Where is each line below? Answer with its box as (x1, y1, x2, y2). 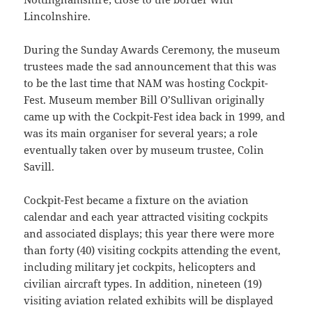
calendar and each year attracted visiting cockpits (24, 209, 269, 224)
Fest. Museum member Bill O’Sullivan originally (24, 92, 265, 107)
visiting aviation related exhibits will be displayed (24, 292, 274, 307)
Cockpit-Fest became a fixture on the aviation (24, 192, 249, 207)
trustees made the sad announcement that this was (24, 58, 277, 73)
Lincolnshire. (24, 8, 91, 23)
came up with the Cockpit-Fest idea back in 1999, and (24, 109, 286, 123)
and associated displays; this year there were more (24, 226, 275, 240)
